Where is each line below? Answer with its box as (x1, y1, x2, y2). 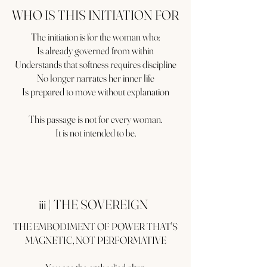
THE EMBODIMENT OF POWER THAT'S (13, 220, 178, 232)
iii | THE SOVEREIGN (39, 196, 148, 213)
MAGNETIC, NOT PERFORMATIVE (24, 234, 166, 246)
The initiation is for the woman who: (31, 30, 160, 43)
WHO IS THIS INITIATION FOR (12, 7, 179, 23)
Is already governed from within (37, 44, 154, 57)
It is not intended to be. (55, 126, 136, 139)
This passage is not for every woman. (29, 113, 162, 125)
